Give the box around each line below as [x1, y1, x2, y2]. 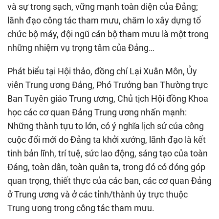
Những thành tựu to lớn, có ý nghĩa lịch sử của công [7, 121, 204, 131]
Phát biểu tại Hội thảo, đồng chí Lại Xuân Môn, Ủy [7, 66, 197, 77]
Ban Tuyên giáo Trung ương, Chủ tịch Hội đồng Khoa [7, 93, 208, 104]
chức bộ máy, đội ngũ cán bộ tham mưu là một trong [7, 29, 209, 40]
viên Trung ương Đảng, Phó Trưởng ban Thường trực [7, 80, 208, 90]
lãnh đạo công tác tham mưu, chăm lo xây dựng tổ [7, 15, 201, 26]
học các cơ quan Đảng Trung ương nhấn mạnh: [7, 107, 187, 118]
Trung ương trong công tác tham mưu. [7, 203, 154, 214]
